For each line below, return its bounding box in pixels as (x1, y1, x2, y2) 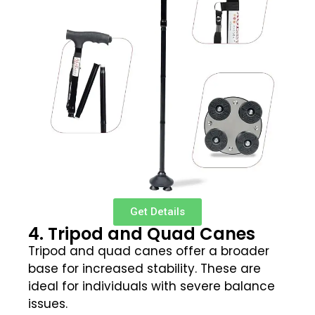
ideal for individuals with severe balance (28, 277, 275, 295)
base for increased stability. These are (28, 259, 261, 277)
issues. (28, 295, 67, 312)
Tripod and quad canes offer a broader (28, 242, 269, 259)
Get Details (130, 205, 185, 218)
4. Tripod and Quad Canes (28, 221, 255, 245)
